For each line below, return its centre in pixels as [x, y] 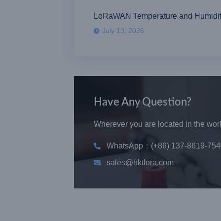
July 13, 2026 [123, 31]
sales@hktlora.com [140, 163]
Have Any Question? [143, 102]
